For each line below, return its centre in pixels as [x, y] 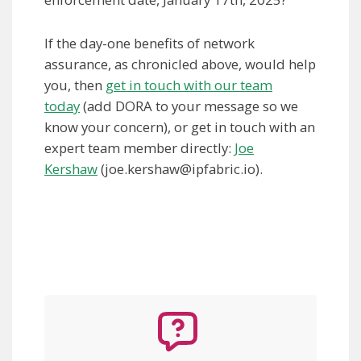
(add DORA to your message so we [189, 106]
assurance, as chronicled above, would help [180, 64]
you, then [75, 85]
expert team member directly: [139, 148]
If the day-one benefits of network [149, 44]
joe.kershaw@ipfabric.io [180, 169]
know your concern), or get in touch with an [180, 127]
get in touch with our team [189, 85]
